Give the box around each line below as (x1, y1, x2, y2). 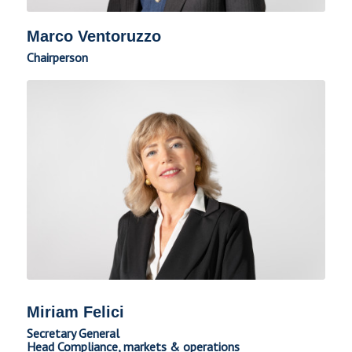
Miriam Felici (26, 302, 124, 321)
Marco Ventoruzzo (26, 27, 161, 45)
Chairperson (26, 49, 88, 65)
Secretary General (26, 324, 119, 341)
